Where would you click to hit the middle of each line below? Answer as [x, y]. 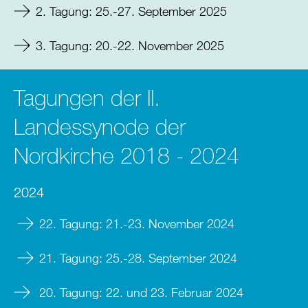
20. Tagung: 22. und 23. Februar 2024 [140, 292]
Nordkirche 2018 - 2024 [126, 155]
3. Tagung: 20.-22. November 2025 [130, 45]
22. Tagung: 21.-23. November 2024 [137, 223]
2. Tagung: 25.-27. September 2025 [131, 11]
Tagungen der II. [87, 97]
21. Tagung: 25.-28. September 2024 [138, 257]
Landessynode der [100, 126]
